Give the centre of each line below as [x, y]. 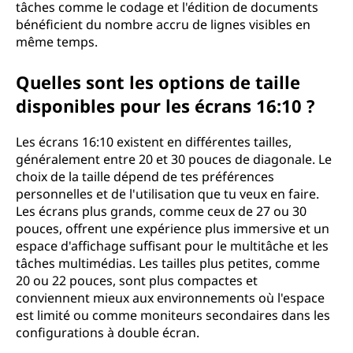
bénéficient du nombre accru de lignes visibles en [163, 24]
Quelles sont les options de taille [158, 82]
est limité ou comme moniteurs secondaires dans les [173, 315]
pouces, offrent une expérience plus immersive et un [173, 229]
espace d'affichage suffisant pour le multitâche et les [172, 246]
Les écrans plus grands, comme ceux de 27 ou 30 [161, 211]
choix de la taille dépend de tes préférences [145, 176]
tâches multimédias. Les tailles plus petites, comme [168, 263]
